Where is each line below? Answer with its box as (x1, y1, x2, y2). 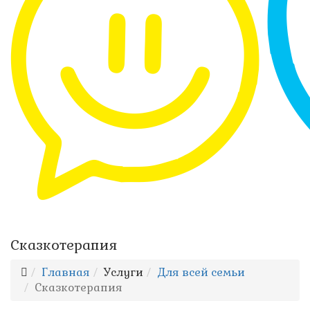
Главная (42, 265, 90, 280)
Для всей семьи (157, 265, 245, 280)
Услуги (104, 265, 143, 280)
